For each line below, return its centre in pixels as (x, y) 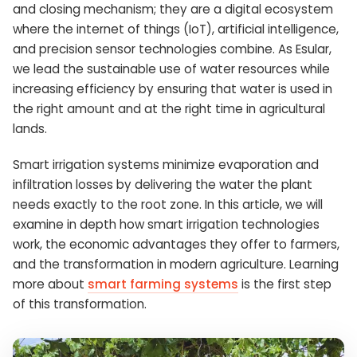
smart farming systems (163, 284)
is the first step (285, 284)
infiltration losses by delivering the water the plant (163, 184)
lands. (30, 129)
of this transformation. (80, 304)
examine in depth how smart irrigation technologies (166, 224)
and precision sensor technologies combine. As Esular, (172, 49)
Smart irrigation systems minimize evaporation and (166, 165)
